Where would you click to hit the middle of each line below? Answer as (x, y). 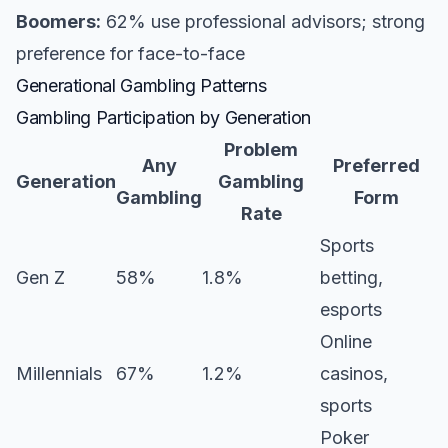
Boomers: (58, 21)
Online (346, 341)
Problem (261, 149)
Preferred (376, 165)
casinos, (354, 373)
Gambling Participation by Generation (164, 117)
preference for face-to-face (130, 53)
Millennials (59, 373)
